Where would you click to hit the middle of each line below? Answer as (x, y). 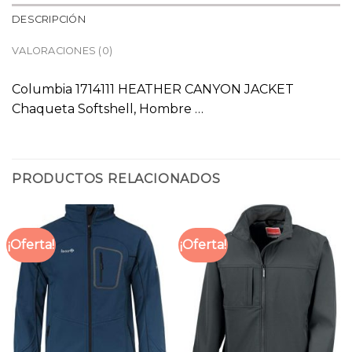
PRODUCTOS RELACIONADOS (116, 179)
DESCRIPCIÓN (49, 20)
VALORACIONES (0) (62, 51)
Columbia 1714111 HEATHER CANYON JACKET (153, 90)
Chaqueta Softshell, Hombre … (108, 109)
